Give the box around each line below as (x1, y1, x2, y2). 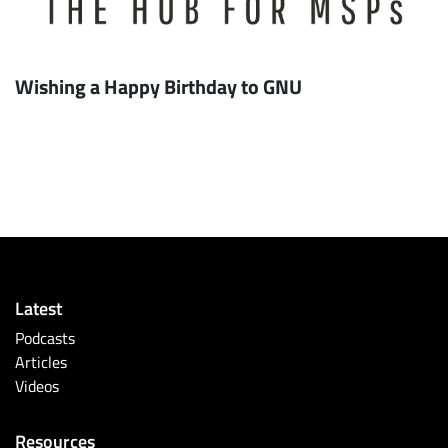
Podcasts (15, 326, 75, 349)
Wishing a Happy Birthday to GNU (15, 71, 302, 100)
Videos (15, 374, 59, 397)
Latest (15, 294, 62, 320)
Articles (15, 350, 67, 373)
